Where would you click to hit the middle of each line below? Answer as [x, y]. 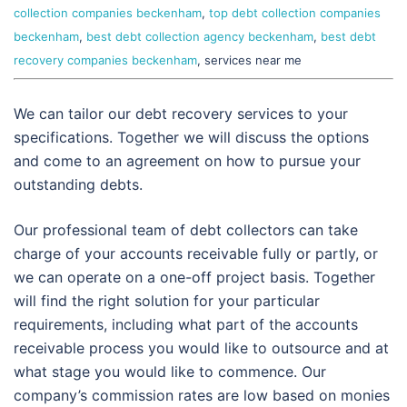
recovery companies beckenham [105, 60]
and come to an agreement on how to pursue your [187, 161]
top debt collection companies [295, 13]
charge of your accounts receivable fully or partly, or [196, 254]
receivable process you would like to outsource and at [201, 348]
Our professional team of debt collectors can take [186, 230]
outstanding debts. [78, 185]
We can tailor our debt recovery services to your [181, 114]
